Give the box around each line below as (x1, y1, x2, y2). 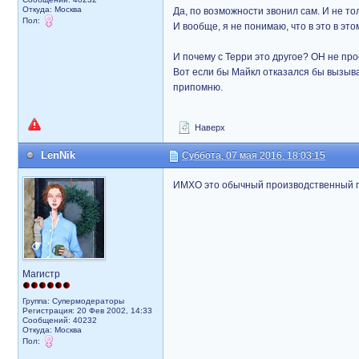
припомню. (173, 82, 223, 93)
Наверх (192, 123, 225, 132)
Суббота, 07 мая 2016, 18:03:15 (182, 150, 325, 161)
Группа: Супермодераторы (22, 296, 124, 305)
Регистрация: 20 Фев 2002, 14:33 (22, 306, 152, 315)
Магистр (22, 268, 60, 280)
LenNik (41, 149, 75, 161)
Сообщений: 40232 (22, 316, 97, 325)
